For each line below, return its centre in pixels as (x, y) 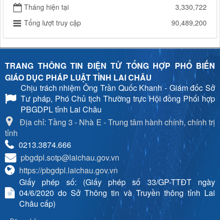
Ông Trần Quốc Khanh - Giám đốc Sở (149, 88)
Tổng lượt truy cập (53, 23)
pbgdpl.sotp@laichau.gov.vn (70, 158)
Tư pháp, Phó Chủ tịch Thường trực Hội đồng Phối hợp (118, 99)
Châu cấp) (37, 204)
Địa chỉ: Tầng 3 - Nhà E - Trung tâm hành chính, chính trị (118, 122)
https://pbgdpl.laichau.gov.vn (69, 170)
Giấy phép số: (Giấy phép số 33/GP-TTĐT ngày (117, 182)
